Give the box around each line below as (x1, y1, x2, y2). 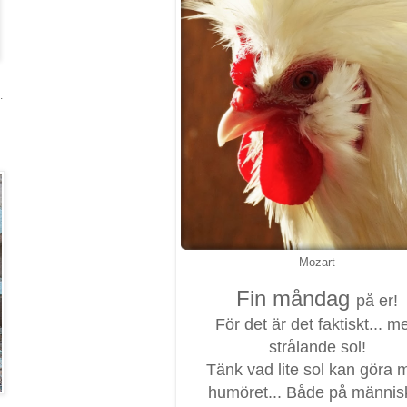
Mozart (299, 254, 335, 269)
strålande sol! (268, 337, 366, 356)
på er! (356, 291, 398, 310)
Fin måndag (236, 285, 356, 311)
